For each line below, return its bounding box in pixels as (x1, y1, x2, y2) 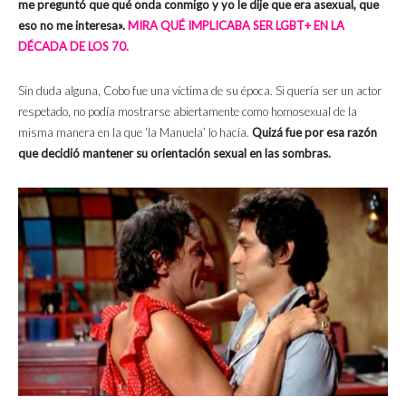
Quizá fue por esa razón (252, 124, 377, 140)
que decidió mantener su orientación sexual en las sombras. (18, 145, 331, 160)
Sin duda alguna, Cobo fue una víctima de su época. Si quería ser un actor (18, 82, 382, 98)
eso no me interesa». (18, 17, 128, 33)
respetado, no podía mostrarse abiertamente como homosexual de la (18, 103, 357, 119)
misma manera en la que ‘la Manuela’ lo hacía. (18, 124, 252, 140)
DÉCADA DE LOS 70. (18, 38, 129, 53)
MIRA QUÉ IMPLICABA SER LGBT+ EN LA (128, 17, 344, 33)
